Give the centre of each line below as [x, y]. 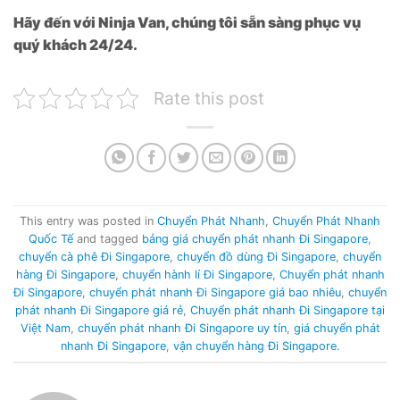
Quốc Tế [51, 238]
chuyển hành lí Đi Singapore [197, 274]
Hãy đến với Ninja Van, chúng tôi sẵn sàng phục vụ [187, 23]
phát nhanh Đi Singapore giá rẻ [99, 310]
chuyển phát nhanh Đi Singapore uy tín [182, 328]
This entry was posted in [88, 221]
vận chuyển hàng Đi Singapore [254, 346]
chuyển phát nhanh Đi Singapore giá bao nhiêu [215, 292]
